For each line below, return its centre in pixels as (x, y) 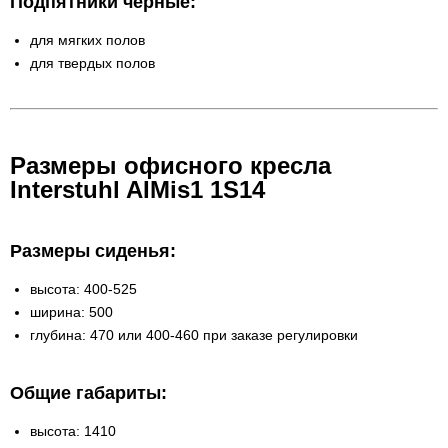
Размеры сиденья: (93, 251)
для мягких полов (87, 39)
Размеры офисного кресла (170, 166)
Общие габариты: (88, 393)
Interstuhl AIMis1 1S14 (137, 190)
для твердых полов (92, 62)
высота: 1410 (73, 431)
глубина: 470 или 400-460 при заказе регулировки (194, 335)
